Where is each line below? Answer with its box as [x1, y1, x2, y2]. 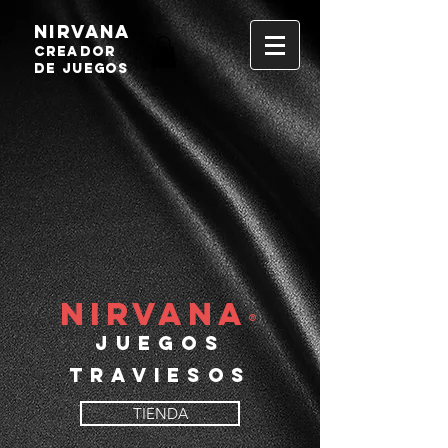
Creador [34, 43, 117, 60]
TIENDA [132, 404, 188, 423]
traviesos [68, 363, 252, 387]
